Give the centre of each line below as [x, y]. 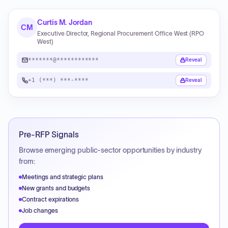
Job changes [40, 210]
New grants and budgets [56, 188]
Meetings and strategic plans [63, 177]
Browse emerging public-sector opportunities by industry [110, 150]
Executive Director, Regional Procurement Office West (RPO [121, 33]
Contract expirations [51, 199]
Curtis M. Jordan [65, 22]
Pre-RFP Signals [49, 134]
